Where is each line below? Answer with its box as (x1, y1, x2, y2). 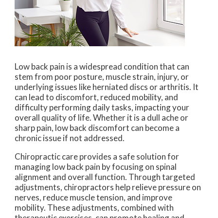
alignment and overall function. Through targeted (15, 172, 195, 182)
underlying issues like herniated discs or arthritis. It (15, 82, 199, 92)
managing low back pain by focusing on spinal (15, 162, 177, 172)
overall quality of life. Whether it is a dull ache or (15, 112, 188, 123)
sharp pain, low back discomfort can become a (15, 123, 180, 133)
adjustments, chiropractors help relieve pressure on (15, 182, 201, 192)
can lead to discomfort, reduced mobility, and (15, 92, 178, 102)
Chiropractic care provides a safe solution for (15, 151, 179, 162)
